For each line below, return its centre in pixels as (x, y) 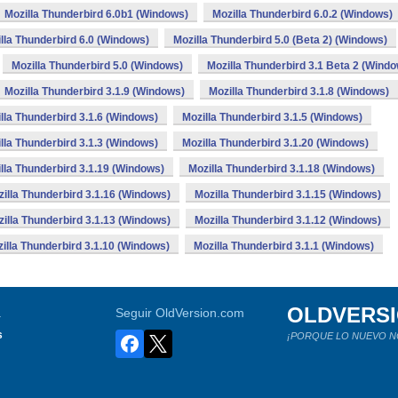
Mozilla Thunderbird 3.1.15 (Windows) (288, 195)
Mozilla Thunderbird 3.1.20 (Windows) (275, 143)
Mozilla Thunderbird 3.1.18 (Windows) (282, 169)
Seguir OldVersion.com (180, 313)
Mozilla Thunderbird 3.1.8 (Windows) (299, 92)
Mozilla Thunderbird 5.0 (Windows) (97, 66)
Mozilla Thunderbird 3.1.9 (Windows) (95, 92)
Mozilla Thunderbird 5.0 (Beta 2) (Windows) (280, 40)
